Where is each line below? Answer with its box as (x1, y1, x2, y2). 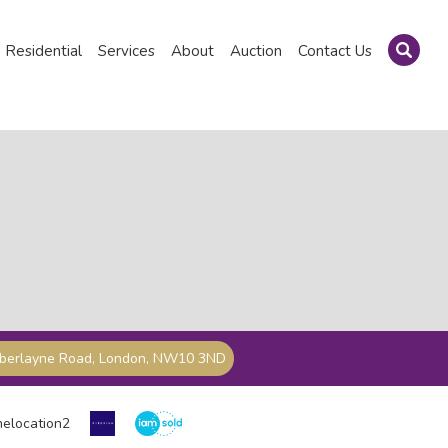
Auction (229, 41, 282, 61)
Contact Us (297, 41, 372, 61)
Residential (4, 41, 82, 61)
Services (97, 41, 155, 61)
